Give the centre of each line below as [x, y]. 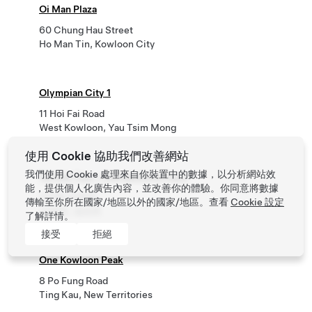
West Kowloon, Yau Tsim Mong [108, 127]
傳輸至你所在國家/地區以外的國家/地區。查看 [128, 202]
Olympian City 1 [75, 93]
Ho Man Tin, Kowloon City [97, 44]
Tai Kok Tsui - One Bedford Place [113, 176]
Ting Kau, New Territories [96, 295]
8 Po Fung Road [73, 281]
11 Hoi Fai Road [72, 114]
